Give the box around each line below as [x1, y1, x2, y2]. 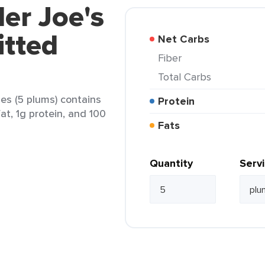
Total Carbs [163, 69, 211, 84]
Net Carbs [166, 31, 209, 47]
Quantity [150, 156, 193, 171]
